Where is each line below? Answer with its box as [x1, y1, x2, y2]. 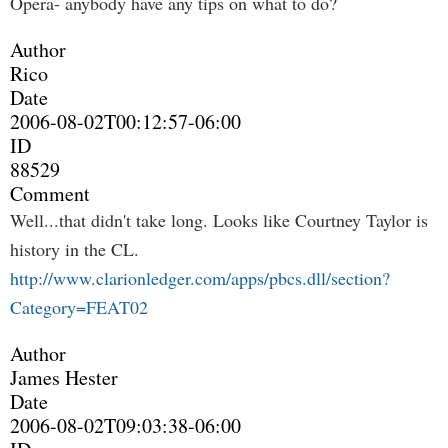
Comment [10, 180, 90, 207]
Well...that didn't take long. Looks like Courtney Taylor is [10, 208, 428, 232]
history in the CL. [10, 237, 139, 261]
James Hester [10, 364, 118, 391]
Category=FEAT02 [10, 295, 148, 319]
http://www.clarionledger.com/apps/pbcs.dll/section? [10, 266, 390, 290]
